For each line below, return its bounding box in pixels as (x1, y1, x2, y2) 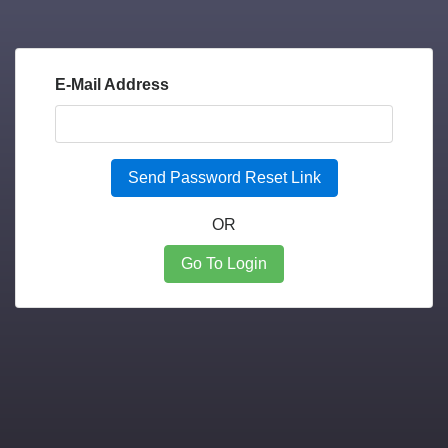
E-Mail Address (55, 76, 169, 93)
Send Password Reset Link (127, 169, 321, 186)
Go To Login (181, 255, 267, 272)
